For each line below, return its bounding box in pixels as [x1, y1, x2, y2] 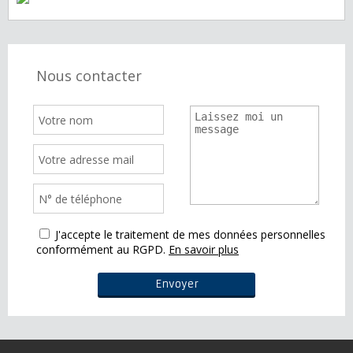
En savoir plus [169, 242, 239, 258]
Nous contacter [36, 66, 142, 86]
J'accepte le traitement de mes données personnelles [55, 227, 325, 243]
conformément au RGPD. [36, 242, 165, 258]
